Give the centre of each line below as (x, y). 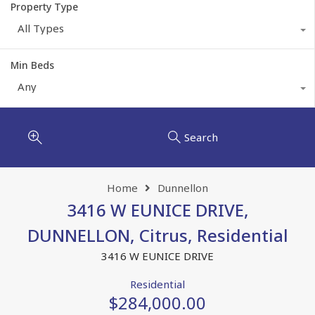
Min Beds (32, 65)
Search (201, 137)
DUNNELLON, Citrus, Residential (157, 235)
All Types (41, 28)
